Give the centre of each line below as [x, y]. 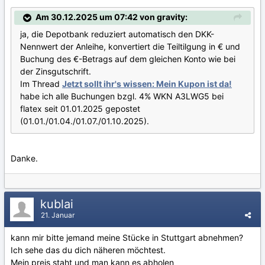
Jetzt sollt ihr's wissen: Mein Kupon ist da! [147, 83]
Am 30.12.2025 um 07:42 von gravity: [112, 17]
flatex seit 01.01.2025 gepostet [80, 108]
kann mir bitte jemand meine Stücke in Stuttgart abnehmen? [127, 237]
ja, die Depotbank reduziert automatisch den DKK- [117, 34]
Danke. [24, 158]
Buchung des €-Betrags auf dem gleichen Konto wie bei [128, 59]
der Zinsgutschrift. [56, 71]
